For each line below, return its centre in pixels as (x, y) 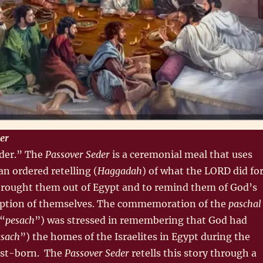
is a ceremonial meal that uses (181, 154)
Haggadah (119, 171)
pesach (20, 220)
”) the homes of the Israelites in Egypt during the (135, 236)
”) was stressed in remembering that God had (141, 220)
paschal (245, 203)
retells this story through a (193, 253)
